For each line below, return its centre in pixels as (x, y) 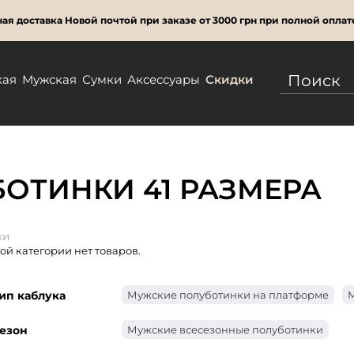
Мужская (50, 79)
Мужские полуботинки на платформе (228, 295)
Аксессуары (164, 79)
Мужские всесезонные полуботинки (225, 330)
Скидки (230, 79)
